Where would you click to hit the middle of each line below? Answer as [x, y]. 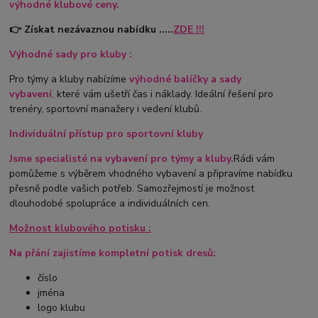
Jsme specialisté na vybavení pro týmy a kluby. [122, 158]
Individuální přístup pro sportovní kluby [106, 133]
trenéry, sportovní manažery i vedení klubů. [106, 109]
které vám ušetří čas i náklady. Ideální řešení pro [164, 94]
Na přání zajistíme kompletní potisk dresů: [113, 253]
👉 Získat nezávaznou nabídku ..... [92, 29]
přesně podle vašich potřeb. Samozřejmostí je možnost [132, 188]
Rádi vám [254, 158]
